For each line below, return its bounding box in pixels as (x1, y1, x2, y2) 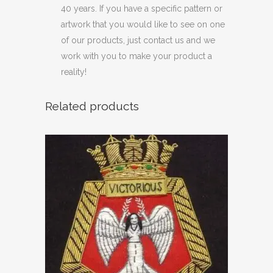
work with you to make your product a (61, 51, 212, 61)
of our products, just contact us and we (61, 35, 215, 45)
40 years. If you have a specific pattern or (61, 3, 222, 13)
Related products (45, 99, 139, 113)
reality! (61, 66, 87, 77)
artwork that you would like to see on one (61, 19, 225, 29)
